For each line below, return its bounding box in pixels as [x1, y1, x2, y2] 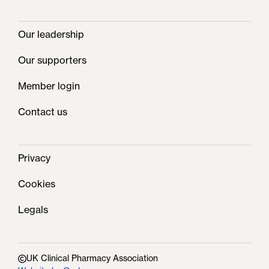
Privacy [18, 152, 50, 165]
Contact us [18, 106, 67, 118]
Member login [18, 80, 80, 92]
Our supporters [18, 54, 86, 67]
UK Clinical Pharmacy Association [26, 253, 158, 264]
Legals [18, 204, 48, 216]
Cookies [18, 178, 55, 190]
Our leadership [18, 28, 84, 41]
